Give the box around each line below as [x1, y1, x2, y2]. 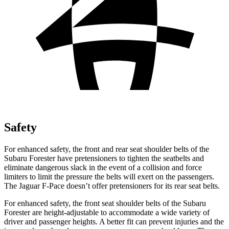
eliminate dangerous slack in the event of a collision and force [4, 163, 202, 172]
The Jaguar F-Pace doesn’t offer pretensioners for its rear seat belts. [4, 181, 220, 190]
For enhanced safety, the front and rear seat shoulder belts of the [4, 144, 209, 153]
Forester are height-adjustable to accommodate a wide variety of [4, 208, 210, 217]
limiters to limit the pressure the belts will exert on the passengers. [4, 172, 214, 181]
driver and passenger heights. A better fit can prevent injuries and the [4, 217, 224, 226]
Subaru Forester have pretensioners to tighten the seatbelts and [4, 153, 204, 163]
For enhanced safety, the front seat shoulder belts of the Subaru [4, 198, 206, 208]
